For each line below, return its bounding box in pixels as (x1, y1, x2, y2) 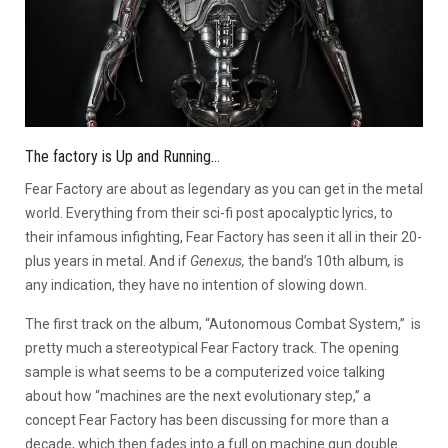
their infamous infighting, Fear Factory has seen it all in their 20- (25, 228, 422, 245)
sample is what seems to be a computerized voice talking (25, 363, 385, 380)
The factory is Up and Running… (25, 146, 220, 166)
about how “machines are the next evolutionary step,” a (25, 387, 371, 404)
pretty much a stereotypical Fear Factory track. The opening (25, 339, 399, 356)
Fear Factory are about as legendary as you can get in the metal (25, 180, 423, 197)
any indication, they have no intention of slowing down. (25, 276, 367, 293)
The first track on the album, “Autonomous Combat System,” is (25, 315, 421, 332)
